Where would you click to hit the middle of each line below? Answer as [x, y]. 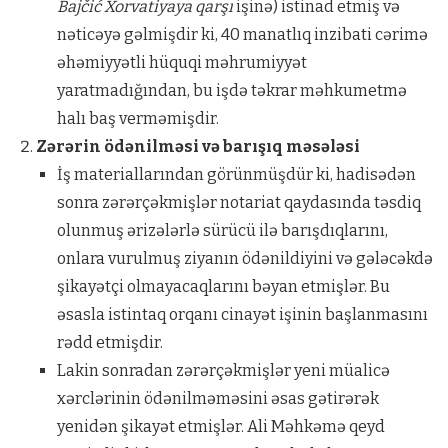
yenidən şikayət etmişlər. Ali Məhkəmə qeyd [220, 426]
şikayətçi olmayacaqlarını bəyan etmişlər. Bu [223, 286]
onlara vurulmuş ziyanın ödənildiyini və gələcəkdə [244, 258]
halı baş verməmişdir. [137, 118]
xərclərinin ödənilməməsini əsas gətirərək [217, 398]
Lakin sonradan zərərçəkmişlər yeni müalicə [223, 370]
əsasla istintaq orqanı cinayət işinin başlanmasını [242, 314]
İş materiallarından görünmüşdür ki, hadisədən [236, 174]
